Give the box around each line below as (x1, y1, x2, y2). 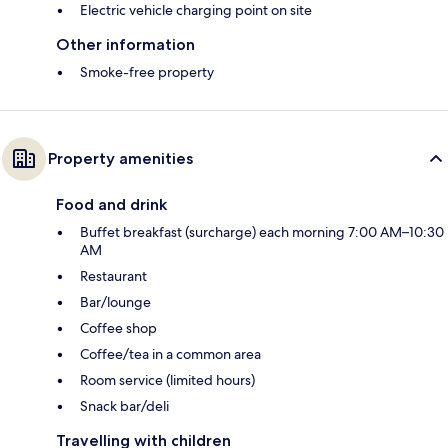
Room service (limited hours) (80, 370, 255, 389)
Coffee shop (80, 318, 157, 337)
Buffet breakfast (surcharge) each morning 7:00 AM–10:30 (80, 222, 444, 241)
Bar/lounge (80, 292, 151, 311)
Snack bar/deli (80, 396, 169, 415)
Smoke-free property (80, 62, 214, 81)
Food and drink (56, 194, 167, 214)
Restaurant (80, 266, 147, 285)
